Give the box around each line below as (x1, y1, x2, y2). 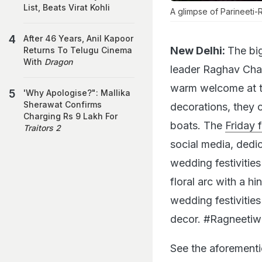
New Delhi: (170, 44, 225, 57)
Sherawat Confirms (23, 99, 102, 109)
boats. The (170, 119, 225, 132)
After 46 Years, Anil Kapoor (23, 33, 133, 43)
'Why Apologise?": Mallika (23, 88, 130, 98)
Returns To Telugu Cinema (23, 45, 132, 55)
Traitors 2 (23, 123, 61, 133)
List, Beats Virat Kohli (23, 2, 110, 12)
